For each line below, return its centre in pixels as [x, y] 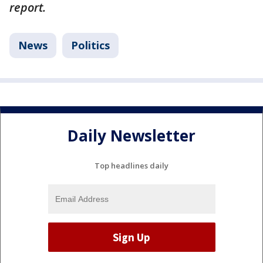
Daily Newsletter [131, 135]
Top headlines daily [131, 166]
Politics [90, 45]
